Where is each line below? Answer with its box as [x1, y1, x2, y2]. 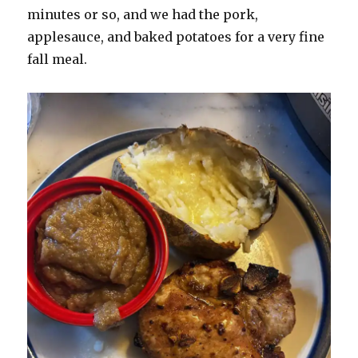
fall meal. [27, 51, 91, 68]
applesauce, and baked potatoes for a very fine [27, 29, 325, 46]
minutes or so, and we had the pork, [27, 6, 259, 23]
